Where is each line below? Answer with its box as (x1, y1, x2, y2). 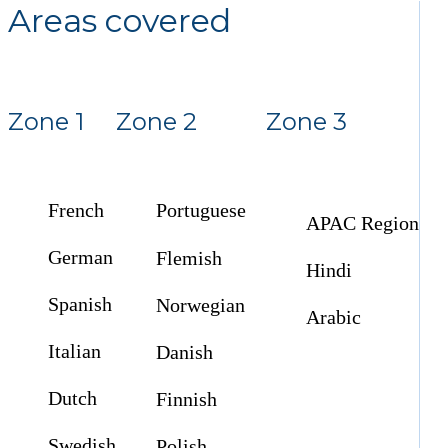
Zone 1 (8, 106, 84, 136)
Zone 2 (116, 106, 197, 136)
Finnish (151, 388, 217, 411)
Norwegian (151, 294, 245, 317)
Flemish (151, 247, 222, 270)
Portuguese (151, 199, 246, 222)
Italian (43, 340, 101, 363)
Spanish (43, 293, 112, 316)
